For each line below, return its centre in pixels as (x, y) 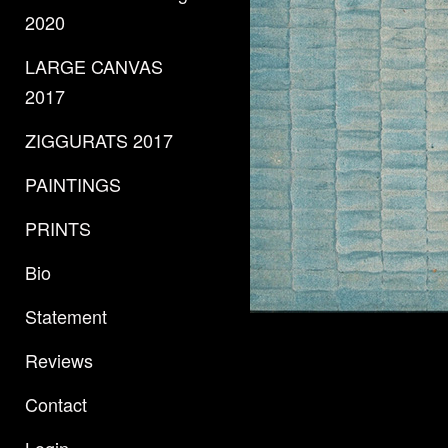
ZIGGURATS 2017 (99, 140)
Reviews (59, 360)
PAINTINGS (73, 184)
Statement (66, 316)
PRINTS (58, 228)
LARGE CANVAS (94, 66)
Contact (56, 404)
